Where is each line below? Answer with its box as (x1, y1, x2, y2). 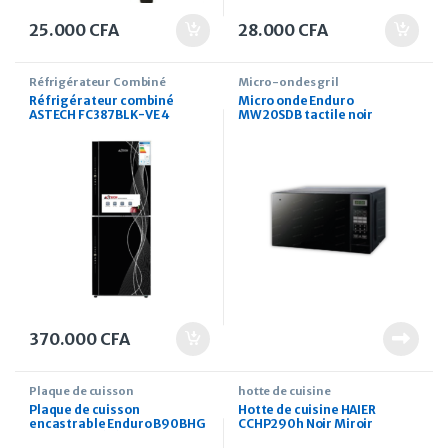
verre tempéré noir (29, 430, 148, 445)
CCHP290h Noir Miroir (238, 416, 374, 431)
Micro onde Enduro (238, 93, 354, 109)
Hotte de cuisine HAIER (238, 402, 376, 417)
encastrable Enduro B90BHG (29, 416, 206, 431)
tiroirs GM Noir (29, 121, 121, 137)
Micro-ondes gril (238, 75, 339, 90)
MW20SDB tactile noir (238, 107, 374, 123)
